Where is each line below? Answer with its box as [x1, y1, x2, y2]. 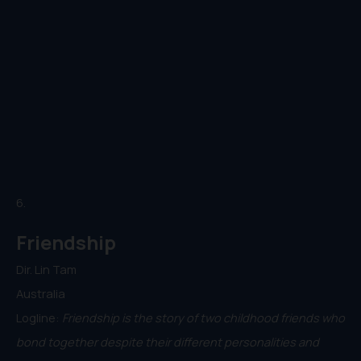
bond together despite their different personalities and [16, 333, 319, 350]
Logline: [16, 309, 62, 326]
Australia [16, 284, 65, 301]
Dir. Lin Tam [16, 260, 77, 277]
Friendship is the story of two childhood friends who [62, 309, 345, 326]
